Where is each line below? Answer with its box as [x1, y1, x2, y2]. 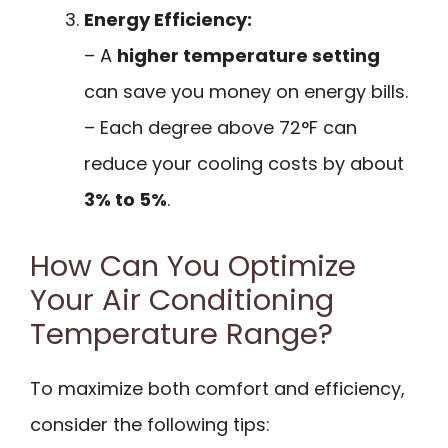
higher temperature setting [117, 43, 380, 68]
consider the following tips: [30, 411, 270, 437]
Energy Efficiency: [84, 7, 252, 32]
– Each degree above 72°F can [84, 115, 357, 140]
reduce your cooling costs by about [84, 151, 404, 176]
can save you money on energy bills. [84, 79, 408, 104]
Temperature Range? [30, 313, 333, 354]
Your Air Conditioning [30, 279, 334, 320]
